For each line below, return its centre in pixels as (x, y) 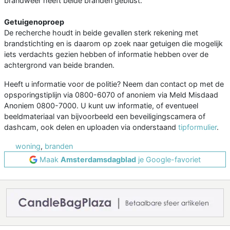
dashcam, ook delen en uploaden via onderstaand (91, 127)
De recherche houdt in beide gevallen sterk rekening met (101, 33)
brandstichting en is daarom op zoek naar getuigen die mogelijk (113, 44)
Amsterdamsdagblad (98, 160)
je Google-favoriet (168, 160)
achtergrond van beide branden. (59, 65)
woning (28, 146)
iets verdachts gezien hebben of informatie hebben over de (106, 54)
